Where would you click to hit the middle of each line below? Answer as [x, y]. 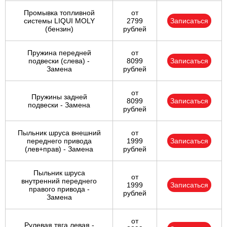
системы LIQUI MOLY [59, 21]
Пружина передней [59, 53]
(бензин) [59, 29]
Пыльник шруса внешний [59, 133]
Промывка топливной [59, 13]
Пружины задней [59, 97]
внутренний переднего [59, 181]
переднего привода [59, 141]
